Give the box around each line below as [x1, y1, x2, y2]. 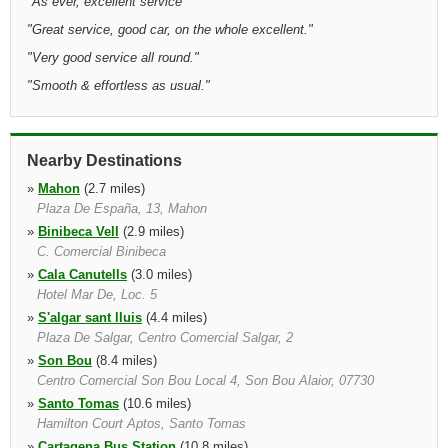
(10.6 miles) [119, 396, 191, 411]
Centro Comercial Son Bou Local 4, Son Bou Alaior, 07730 [37, 373, 374, 388]
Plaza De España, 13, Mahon [37, 201, 207, 216]
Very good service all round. [32, 50, 194, 65]
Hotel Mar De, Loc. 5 [37, 287, 157, 302]
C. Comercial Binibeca [37, 244, 166, 259]
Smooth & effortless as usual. [32, 78, 205, 93]
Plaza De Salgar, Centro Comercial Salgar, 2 [37, 330, 293, 345]
